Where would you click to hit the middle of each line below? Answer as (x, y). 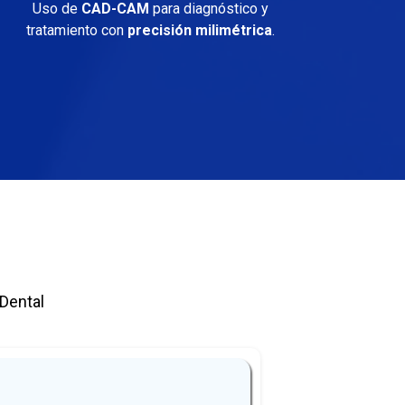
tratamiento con (76, 30)
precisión (159, 30)
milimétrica (233, 30)
